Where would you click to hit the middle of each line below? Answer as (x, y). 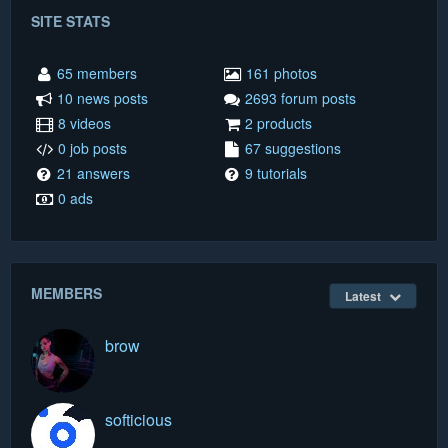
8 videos (84, 122)
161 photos (281, 72)
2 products (278, 122)
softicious (138, 419)
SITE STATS (70, 20)
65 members (97, 72)
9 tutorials (276, 172)
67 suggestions (293, 147)
